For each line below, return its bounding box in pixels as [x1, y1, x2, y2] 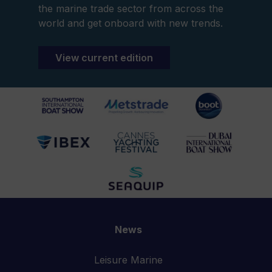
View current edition [55, 51, 153, 64]
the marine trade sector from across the [38, 2, 223, 15]
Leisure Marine [94, 253, 163, 266]
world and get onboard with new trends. [38, 16, 223, 29]
